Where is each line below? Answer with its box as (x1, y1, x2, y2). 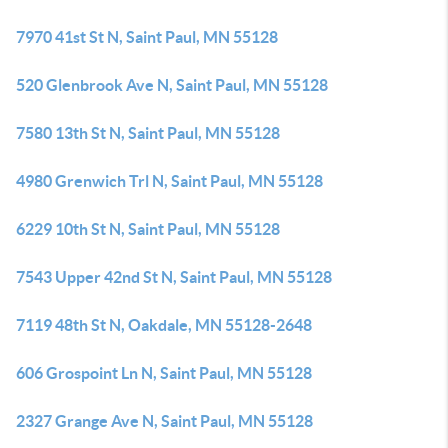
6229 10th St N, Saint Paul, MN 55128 (16, 220, 280, 238)
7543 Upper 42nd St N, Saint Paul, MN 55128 (16, 268, 332, 286)
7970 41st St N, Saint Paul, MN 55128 (16, 28, 278, 46)
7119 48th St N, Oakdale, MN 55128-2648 (16, 316, 312, 334)
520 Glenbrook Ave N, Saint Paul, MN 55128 (16, 76, 328, 94)
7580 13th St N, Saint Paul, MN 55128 (16, 124, 280, 142)
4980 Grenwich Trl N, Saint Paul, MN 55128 (16, 172, 323, 190)
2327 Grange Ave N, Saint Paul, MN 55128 (16, 412, 313, 430)
